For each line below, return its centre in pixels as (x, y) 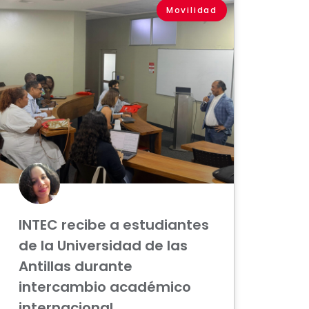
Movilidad (192, 10)
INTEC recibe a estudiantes (113, 225)
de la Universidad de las (103, 246)
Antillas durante (75, 267)
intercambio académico (104, 287)
